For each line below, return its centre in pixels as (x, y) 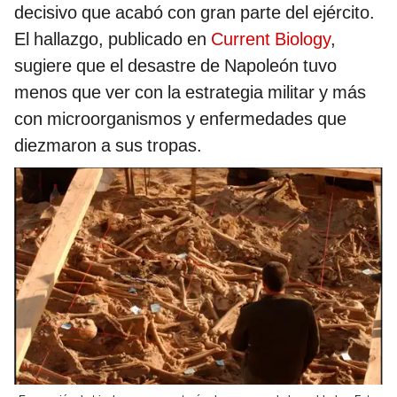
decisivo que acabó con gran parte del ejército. (195, 13)
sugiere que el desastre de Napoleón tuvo (175, 66)
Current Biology (271, 39)
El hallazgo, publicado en (113, 39)
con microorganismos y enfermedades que (180, 119)
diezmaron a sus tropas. (108, 146)
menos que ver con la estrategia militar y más (190, 93)
